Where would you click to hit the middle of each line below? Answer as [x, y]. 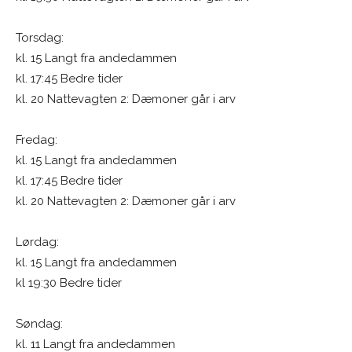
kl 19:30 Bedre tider [69, 282]
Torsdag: [40, 37]
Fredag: [37, 139]
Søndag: [39, 323]
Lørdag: [37, 242]
